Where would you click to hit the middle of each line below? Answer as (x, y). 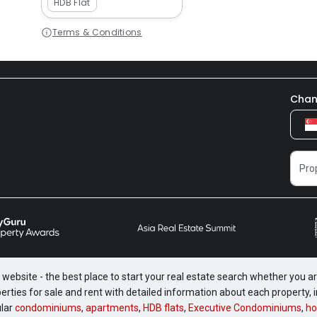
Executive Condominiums (245, 308)
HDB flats (163, 308)
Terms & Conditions (97, 32)
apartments (112, 308)
